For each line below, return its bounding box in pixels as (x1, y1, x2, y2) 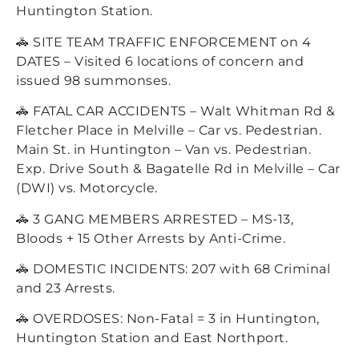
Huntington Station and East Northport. (16, 330, 288, 346)
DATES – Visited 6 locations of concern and (16, 53, 304, 69)
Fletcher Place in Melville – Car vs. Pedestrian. (16, 123, 321, 139)
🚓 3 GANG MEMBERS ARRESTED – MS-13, (16, 211, 293, 227)
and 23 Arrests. (16, 280, 115, 296)
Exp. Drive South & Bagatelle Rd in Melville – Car (16, 161, 341, 177)
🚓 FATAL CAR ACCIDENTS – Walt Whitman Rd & (16, 103, 336, 119)
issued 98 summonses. (16, 72, 171, 88)
